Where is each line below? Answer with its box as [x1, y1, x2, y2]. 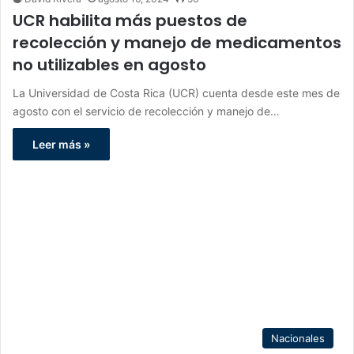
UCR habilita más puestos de [13, 9, 247, 32]
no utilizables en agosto [13, 53, 206, 76]
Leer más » [32, 137, 90, 151]
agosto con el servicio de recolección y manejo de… [13, 104, 280, 118]
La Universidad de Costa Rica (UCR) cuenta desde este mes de [13, 85, 340, 100]
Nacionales [271, 332, 325, 345]
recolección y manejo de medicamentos [13, 31, 341, 54]
